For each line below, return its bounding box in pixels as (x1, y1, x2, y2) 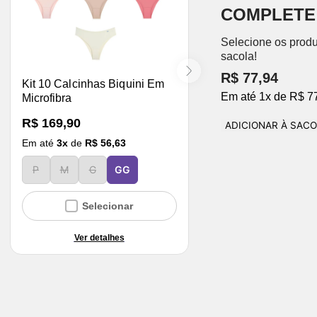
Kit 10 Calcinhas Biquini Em (21, 78, 165, 90)
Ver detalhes (74, 233, 125, 243)
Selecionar (82, 200, 133, 212)
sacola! (221, 50, 257, 62)
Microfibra (21, 92, 72, 104)
